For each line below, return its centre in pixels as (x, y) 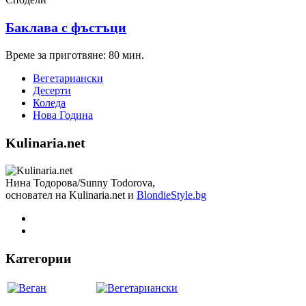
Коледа (49, 103)
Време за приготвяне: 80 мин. (75, 55)
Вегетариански (68, 79)
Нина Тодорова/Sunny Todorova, (80, 183)
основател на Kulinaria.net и (71, 195)
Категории (39, 259)
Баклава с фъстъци (66, 28)
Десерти (52, 91)
